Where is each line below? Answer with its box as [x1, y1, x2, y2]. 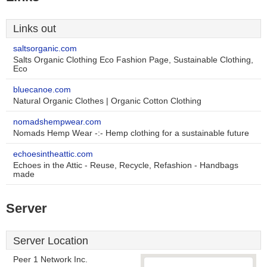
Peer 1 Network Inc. [13, 255, 88, 264]
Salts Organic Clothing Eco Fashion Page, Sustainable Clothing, [13, 55, 253, 64]
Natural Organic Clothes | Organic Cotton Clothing [13, 97, 201, 105]
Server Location [13, 235, 88, 247]
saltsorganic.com [13, 44, 77, 53]
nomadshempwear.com [13, 117, 101, 126]
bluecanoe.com [13, 85, 71, 94]
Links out [13, 23, 56, 35]
